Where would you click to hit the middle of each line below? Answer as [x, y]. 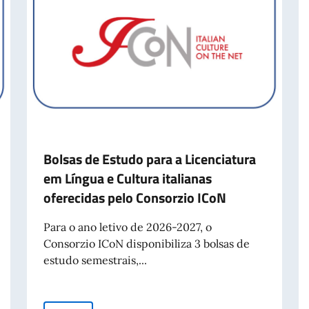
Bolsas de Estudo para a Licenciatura [149, 159]
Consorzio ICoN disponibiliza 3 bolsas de [146, 243]
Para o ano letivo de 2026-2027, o [127, 227]
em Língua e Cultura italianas [127, 178]
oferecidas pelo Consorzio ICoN [134, 197]
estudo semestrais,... [95, 260]
